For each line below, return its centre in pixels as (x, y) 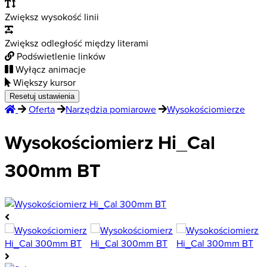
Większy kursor (44, 82)
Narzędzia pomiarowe (111, 109)
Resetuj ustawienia (42, 96)
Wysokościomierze (206, 109)
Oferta (42, 109)
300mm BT (53, 170)
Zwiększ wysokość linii (52, 17)
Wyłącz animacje (51, 69)
